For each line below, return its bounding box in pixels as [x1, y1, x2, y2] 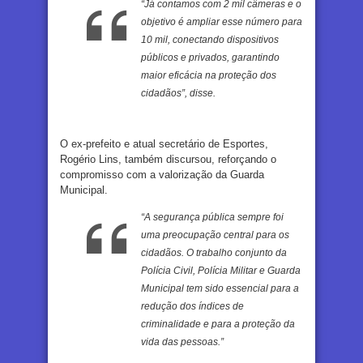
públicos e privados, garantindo [141, 52, 280, 64]
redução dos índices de [141, 301, 244, 313]
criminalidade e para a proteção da [141, 318, 295, 331]
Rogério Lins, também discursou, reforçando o [60, 153, 276, 166]
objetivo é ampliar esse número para [141, 16, 302, 28]
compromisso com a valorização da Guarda [60, 169, 264, 181]
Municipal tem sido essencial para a [141, 283, 299, 295]
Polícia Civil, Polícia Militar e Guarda [141, 265, 301, 277]
